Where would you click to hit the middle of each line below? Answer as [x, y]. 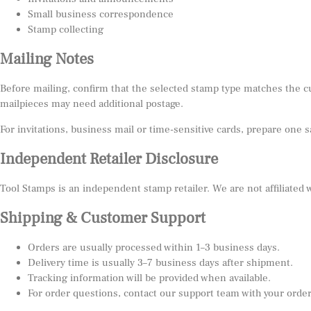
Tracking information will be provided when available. [149, 278]
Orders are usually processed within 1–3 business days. [154, 247]
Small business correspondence [101, 14]
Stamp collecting [66, 30]
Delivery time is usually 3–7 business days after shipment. [160, 263]
